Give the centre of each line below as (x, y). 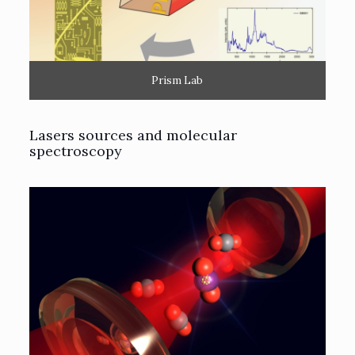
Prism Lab (177, 81)
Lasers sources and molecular (133, 136)
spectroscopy (75, 151)
